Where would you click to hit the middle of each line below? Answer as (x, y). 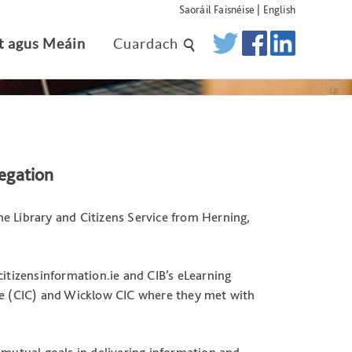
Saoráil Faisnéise (216, 9)
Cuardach (147, 44)
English (279, 9)
